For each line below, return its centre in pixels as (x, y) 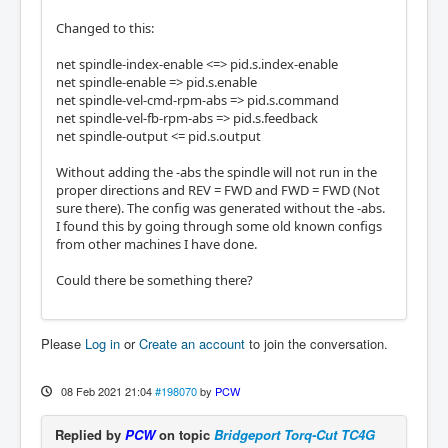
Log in (102, 343)
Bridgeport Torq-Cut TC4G (294, 434)
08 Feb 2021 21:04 (106, 391)
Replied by (90, 434)
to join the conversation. (316, 343)
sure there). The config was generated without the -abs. (220, 208)
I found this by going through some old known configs (219, 226)
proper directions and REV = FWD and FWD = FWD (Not (218, 190)
